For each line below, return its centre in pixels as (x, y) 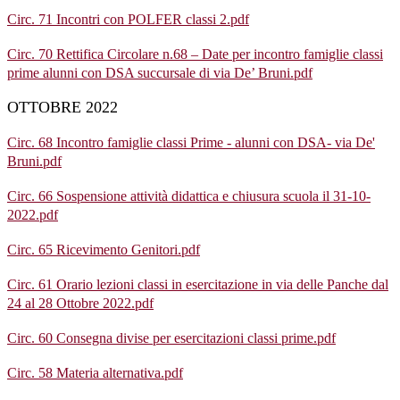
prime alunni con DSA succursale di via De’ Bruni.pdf (160, 73)
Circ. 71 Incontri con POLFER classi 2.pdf (128, 20)
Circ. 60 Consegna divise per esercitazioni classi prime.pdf (171, 338)
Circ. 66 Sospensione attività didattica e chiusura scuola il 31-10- (189, 196)
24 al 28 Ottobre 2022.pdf (80, 304)
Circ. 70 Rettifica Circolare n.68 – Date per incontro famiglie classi (195, 54)
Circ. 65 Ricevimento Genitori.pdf (104, 250)
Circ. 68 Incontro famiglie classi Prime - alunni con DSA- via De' (191, 143)
